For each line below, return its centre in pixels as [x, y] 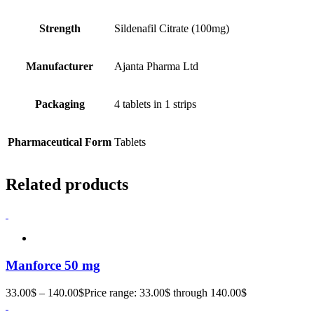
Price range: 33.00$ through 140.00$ [165, 292]
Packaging [60, 104]
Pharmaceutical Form [60, 142]
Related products [67, 185]
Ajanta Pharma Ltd [156, 66]
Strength [60, 28]
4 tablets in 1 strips [155, 104]
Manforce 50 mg [53, 266]
